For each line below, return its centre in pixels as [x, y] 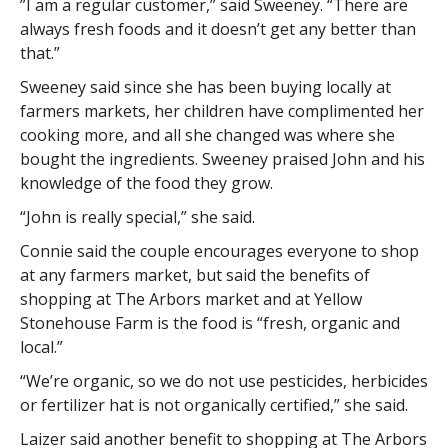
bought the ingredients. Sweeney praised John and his [222, 159]
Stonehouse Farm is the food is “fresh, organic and [209, 323]
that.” [39, 53]
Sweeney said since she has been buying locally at [205, 87]
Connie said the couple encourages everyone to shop [219, 251]
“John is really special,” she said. [137, 217]
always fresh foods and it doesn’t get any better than [217, 29]
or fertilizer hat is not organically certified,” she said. [213, 405]
